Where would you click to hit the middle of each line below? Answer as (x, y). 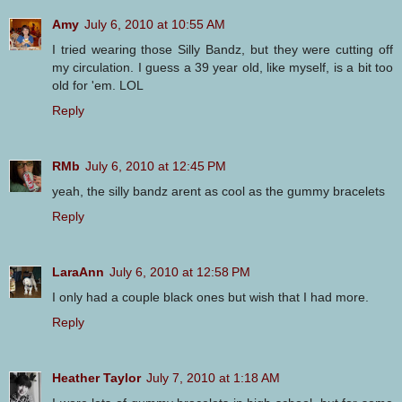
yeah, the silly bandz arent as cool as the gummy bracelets (218, 192)
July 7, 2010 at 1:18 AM (213, 378)
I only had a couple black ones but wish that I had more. (210, 297)
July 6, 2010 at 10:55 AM (155, 25)
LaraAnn (78, 272)
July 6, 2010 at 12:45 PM (156, 166)
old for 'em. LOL (98, 86)
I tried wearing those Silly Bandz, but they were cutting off (223, 50)
